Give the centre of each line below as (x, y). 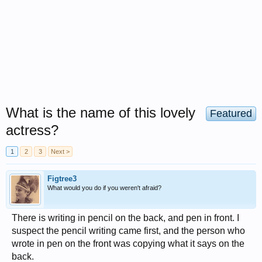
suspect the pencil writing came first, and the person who (128, 231)
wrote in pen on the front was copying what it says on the (128, 244)
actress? (32, 130)
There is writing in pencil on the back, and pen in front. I (125, 218)
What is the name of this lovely (101, 113)
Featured (231, 113)
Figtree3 (62, 179)
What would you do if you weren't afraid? (104, 188)
